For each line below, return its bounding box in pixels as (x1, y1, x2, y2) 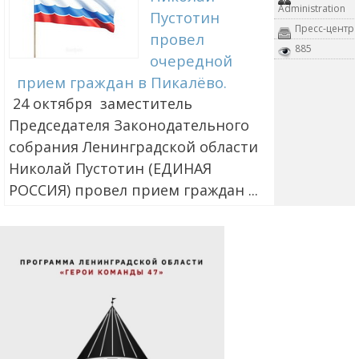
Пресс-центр (295, 22, 354, 36)
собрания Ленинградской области (9, 137, 258, 157)
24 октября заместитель (9, 94, 192, 114)
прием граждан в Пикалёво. (17, 72, 227, 93)
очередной (150, 50, 232, 71)
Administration (278, 2, 345, 16)
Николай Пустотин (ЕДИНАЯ (9, 159, 212, 179)
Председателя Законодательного (9, 115, 249, 135)
